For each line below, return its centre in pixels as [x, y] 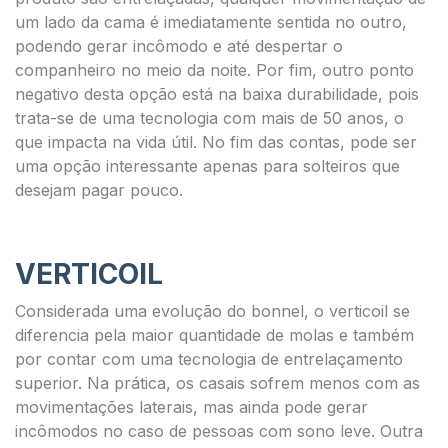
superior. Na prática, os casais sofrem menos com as [217, 383]
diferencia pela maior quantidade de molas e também [214, 335]
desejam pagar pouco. [99, 190]
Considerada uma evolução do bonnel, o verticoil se [212, 311]
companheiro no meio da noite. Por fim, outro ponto [214, 70]
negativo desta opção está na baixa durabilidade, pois [217, 94]
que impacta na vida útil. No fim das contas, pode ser [216, 142]
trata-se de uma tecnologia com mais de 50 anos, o [209, 118]
